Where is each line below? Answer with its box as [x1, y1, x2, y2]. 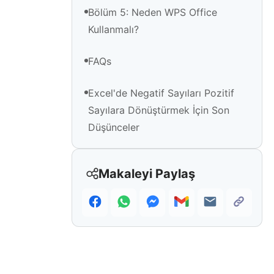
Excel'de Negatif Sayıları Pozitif [88, 87, 234, 100]
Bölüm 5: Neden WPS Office [88, 6, 217, 19]
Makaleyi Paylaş [98, 166, 195, 182]
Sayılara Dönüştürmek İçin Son [88, 104, 229, 117]
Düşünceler [88, 121, 139, 134]
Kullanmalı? [88, 23, 139, 36]
